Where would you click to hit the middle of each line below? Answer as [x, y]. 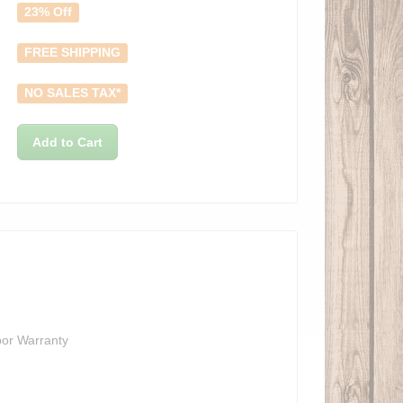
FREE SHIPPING [73, 53]
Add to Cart [67, 143]
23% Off [49, 13]
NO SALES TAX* [73, 94]
